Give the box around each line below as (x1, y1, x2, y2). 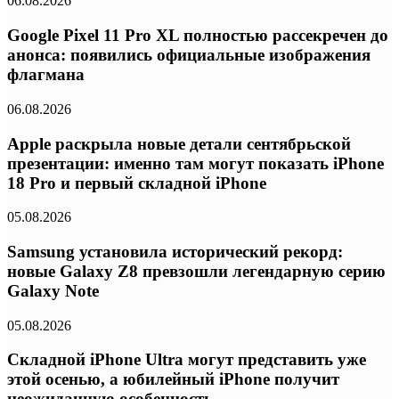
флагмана (7, 65, 85, 85)
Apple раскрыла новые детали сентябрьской (7, 134, 351, 153)
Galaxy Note (7, 281, 99, 301)
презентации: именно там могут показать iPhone (7, 153, 384, 173)
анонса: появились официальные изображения (7, 45, 370, 65)
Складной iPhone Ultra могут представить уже (7, 350, 366, 370)
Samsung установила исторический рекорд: (7, 242, 343, 262)
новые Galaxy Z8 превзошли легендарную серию (7, 262, 386, 281)
